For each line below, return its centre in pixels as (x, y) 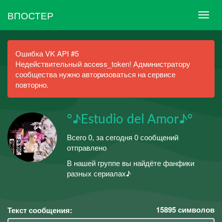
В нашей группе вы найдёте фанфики (131, 163)
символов (195, 209)
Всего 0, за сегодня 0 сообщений (123, 137)
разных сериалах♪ (99, 173)
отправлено (87, 147)
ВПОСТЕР (30, 15)
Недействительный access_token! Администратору (103, 64)
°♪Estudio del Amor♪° (130, 119)
